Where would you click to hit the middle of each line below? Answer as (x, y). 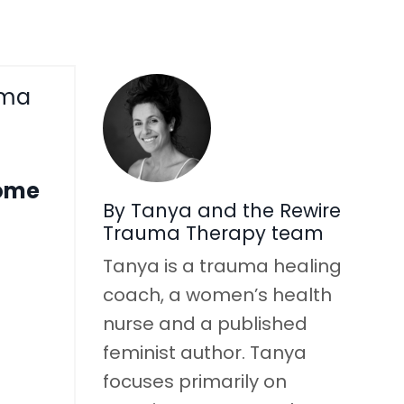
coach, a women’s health (217, 294)
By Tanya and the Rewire (221, 210)
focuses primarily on (194, 381)
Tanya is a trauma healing (222, 266)
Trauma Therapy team (213, 233)
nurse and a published (205, 323)
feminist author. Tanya (204, 352)
